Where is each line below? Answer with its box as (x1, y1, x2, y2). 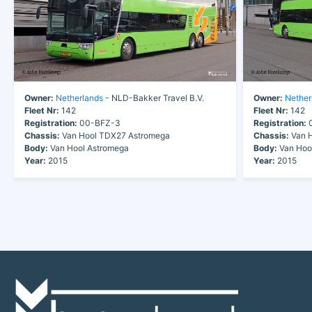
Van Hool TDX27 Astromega (60, 130, 170, 141)
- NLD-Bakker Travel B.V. (103, 92, 204, 103)
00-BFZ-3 (77, 117, 120, 128)
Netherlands (56, 92, 103, 103)
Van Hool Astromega (48, 142, 129, 153)
